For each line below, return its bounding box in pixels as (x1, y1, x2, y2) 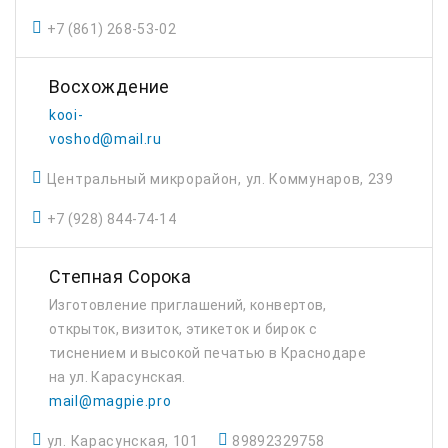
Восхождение (49, 76, 170, 97)
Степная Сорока (49, 266, 192, 287)
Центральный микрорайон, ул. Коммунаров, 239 (46, 171, 394, 187)
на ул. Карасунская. (49, 369, 186, 385)
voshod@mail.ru (49, 131, 162, 147)
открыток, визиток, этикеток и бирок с (49, 321, 317, 337)
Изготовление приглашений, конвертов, (49, 297, 327, 313)
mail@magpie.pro (49, 393, 172, 409)
